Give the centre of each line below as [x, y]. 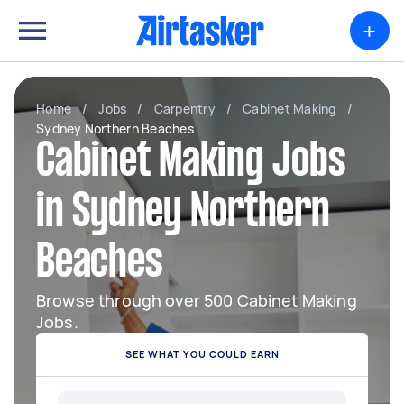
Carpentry [184, 109]
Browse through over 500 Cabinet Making [197, 300]
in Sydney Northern [183, 214]
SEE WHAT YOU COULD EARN [202, 354]
